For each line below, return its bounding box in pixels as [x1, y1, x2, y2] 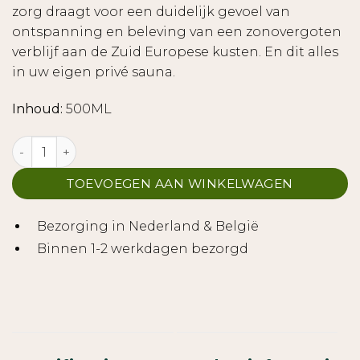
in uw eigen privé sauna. [12, 64, 175, 80]
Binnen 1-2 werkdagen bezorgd [36, 241, 248, 257]
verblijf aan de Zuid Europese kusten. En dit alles [12, 44, 338, 60]
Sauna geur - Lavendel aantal [11, 137, 193, 152]
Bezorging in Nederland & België [36, 218, 259, 234]
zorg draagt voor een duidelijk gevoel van [12, 4, 290, 20]
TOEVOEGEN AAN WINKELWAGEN [67, 176, 293, 192]
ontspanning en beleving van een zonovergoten [12, 24, 342, 40]
